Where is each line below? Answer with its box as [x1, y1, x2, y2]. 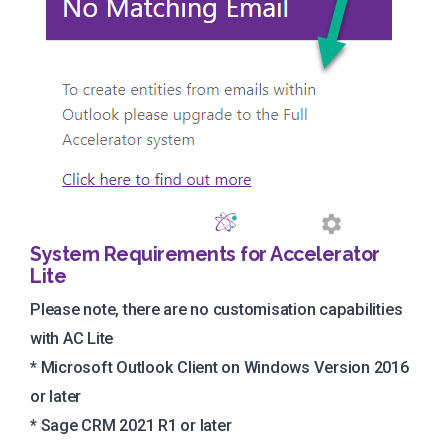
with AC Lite [30, 329, 114, 349]
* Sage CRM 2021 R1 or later [30, 416, 232, 436]
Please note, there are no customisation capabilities [30, 300, 403, 320]
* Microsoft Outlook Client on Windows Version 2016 [30, 358, 409, 378]
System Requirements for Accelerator [30, 242, 380, 266]
